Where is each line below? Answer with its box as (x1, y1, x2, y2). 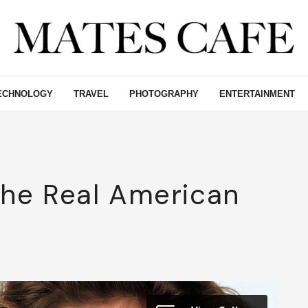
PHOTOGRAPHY (129, 88, 199, 99)
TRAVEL (74, 88, 109, 99)
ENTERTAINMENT (219, 88, 295, 99)
